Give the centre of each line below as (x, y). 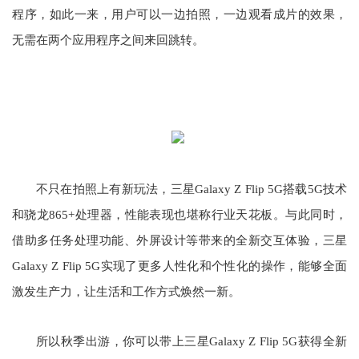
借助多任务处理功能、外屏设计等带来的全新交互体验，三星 (179, 240)
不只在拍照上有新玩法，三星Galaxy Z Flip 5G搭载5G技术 (192, 189)
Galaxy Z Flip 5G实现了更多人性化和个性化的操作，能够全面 (179, 266)
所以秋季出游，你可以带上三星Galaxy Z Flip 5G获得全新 (192, 341)
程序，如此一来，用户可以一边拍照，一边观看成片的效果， (179, 14)
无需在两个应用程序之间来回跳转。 (108, 40)
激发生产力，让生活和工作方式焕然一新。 (126, 292)
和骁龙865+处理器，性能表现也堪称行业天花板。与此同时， (179, 215)
